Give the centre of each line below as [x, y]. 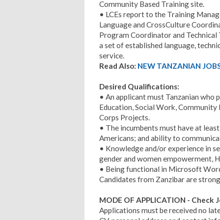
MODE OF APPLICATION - [145, 200]
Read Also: [118, 66]
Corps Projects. [124, 117]
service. [112, 55]
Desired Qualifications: [139, 86]
